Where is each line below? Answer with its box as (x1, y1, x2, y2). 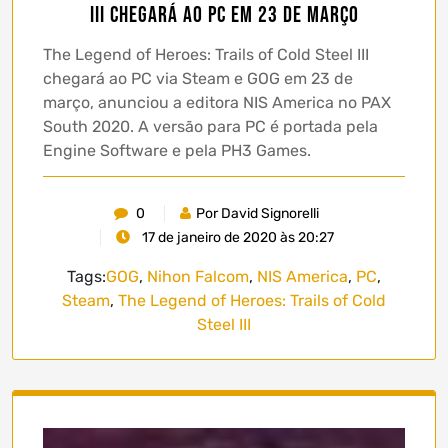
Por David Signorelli (196, 204, 319, 222)
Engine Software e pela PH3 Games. (43, 140, 311, 160)
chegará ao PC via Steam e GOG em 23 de (43, 68, 353, 88)
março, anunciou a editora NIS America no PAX (43, 92, 391, 112)
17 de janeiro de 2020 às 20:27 (138, 228, 334, 246)
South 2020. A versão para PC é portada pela (43, 116, 378, 136)
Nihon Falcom (147, 266, 249, 286)
